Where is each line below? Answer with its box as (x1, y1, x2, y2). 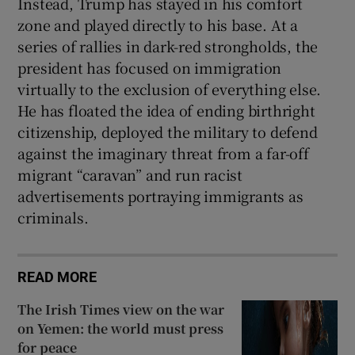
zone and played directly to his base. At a (17, 13, 299, 35)
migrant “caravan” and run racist (17, 163, 243, 185)
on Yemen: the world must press (17, 319, 224, 338)
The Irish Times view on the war (17, 300, 225, 319)
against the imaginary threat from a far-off (17, 142, 309, 163)
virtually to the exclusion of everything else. (17, 78, 322, 99)
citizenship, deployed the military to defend (17, 120, 318, 142)
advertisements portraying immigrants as (17, 185, 303, 206)
